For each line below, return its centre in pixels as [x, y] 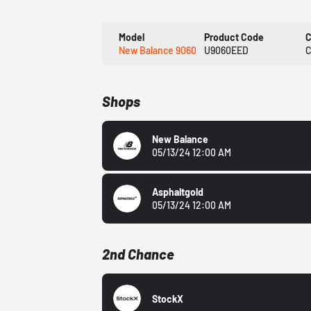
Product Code [234, 37]
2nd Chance [138, 254]
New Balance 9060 [158, 51]
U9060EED [226, 51]
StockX [168, 299]
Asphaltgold [178, 192]
